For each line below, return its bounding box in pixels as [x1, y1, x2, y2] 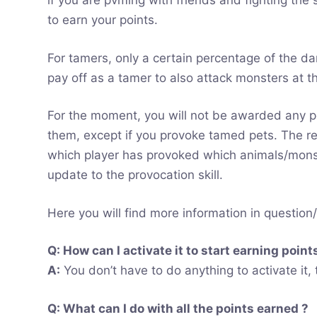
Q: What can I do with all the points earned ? [47, 301, 309, 316]
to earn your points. [47, 13, 158, 28]
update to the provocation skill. [47, 168, 224, 183]
